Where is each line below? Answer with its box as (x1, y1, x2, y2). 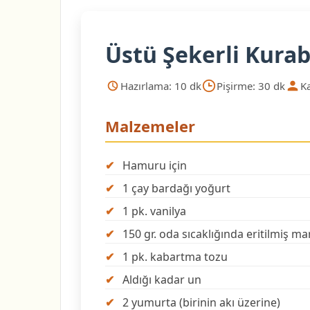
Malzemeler (105, 116, 195, 136)
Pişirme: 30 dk (217, 79, 285, 93)
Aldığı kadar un (122, 272, 201, 287)
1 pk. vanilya (122, 203, 186, 219)
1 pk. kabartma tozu (122, 249, 228, 264)
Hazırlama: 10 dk (120, 79, 201, 93)
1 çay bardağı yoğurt (122, 181, 230, 196)
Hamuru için (122, 158, 187, 173)
